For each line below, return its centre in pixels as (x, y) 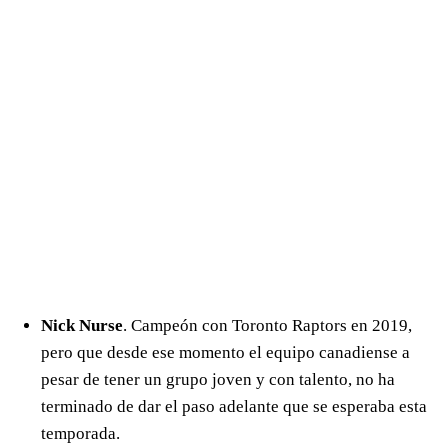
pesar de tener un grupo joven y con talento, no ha (218, 380)
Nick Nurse (82, 326)
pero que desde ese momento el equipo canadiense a (225, 353)
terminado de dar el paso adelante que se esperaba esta (234, 407)
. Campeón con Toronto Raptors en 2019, (267, 326)
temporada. (80, 434)
